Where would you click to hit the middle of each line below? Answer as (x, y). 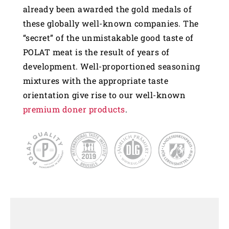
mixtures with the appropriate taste (96, 80)
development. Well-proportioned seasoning (111, 66)
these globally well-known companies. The (111, 23)
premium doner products (74, 109)
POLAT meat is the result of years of (96, 52)
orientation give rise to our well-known (104, 95)
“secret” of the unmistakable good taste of (108, 37)
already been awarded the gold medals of (107, 9)
